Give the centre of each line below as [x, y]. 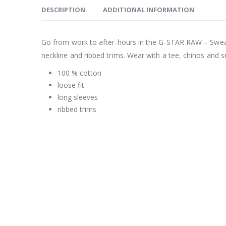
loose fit [71, 85]
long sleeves [78, 97]
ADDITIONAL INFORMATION [149, 9]
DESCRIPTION [63, 9]
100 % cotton [79, 73]
